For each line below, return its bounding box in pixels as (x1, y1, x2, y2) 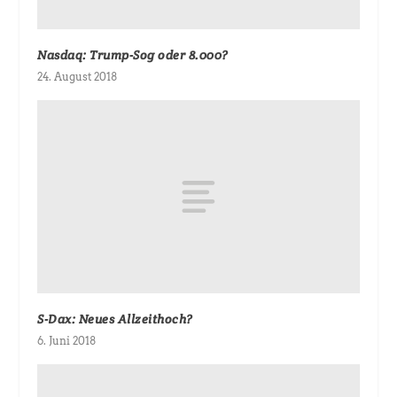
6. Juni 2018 (37, 334, 97, 348)
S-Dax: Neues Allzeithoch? (37, 311, 193, 328)
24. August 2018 (37, 70, 118, 84)
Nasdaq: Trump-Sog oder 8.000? (37, 47, 229, 64)
